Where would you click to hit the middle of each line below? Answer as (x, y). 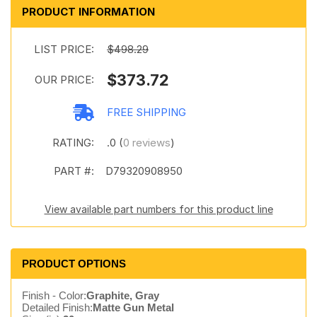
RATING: (73, 143)
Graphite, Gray (123, 295)
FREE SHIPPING (146, 112)
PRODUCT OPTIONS (74, 264)
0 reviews (147, 143)
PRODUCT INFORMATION (88, 12)
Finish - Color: (54, 295)
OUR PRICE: (64, 80)
